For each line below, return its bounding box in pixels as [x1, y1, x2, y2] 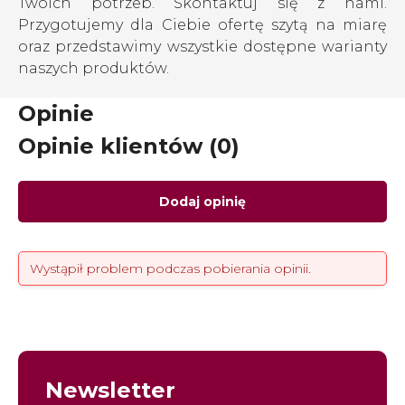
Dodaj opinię [159, 193, 246, 210]
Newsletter [45, 377, 175, 403]
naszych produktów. [18, 60, 173, 77]
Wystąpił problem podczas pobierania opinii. [30, 260, 311, 277]
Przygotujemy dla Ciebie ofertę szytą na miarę [18, 16, 387, 33]
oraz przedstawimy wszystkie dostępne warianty [18, 38, 387, 55]
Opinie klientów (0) [18, 133, 240, 159]
